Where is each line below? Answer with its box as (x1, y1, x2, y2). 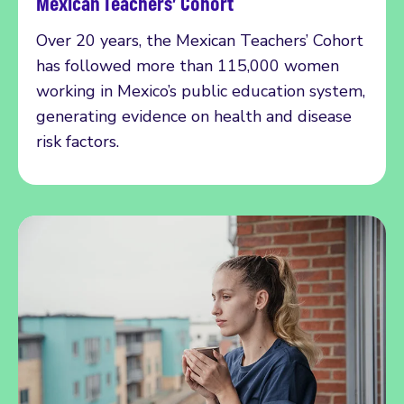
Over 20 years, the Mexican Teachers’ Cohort (36, 29, 363, 51)
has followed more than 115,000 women (36, 54, 339, 77)
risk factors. (36, 130, 119, 152)
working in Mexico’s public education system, (36, 79, 365, 102)
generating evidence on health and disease (36, 105, 352, 127)
